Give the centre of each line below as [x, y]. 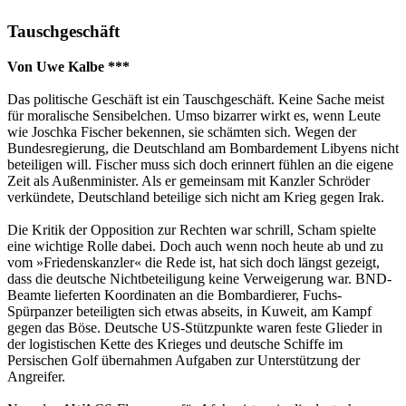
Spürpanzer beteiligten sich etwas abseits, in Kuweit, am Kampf [189, 311]
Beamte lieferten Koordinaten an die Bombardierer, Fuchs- [174, 295]
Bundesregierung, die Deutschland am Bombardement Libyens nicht [203, 148]
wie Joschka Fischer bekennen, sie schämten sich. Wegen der [182, 131]
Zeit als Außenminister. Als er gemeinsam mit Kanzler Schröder [188, 180]
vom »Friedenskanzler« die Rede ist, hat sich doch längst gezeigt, [193, 262]
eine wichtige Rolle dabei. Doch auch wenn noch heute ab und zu [195, 246]
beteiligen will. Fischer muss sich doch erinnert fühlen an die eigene [200, 164]
